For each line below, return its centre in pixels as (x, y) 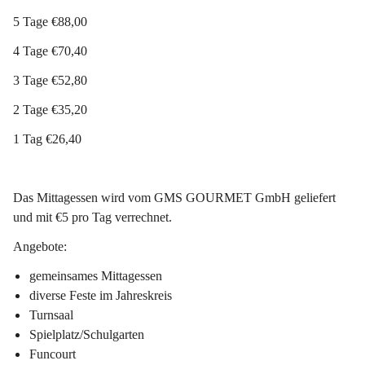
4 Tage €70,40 (52, 51)
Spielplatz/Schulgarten (87, 334)
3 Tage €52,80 (50, 80)
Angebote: (40, 246)
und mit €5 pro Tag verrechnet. (92, 217)
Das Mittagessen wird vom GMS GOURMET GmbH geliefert (176, 197)
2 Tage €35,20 (50, 109)
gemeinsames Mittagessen (96, 275)
